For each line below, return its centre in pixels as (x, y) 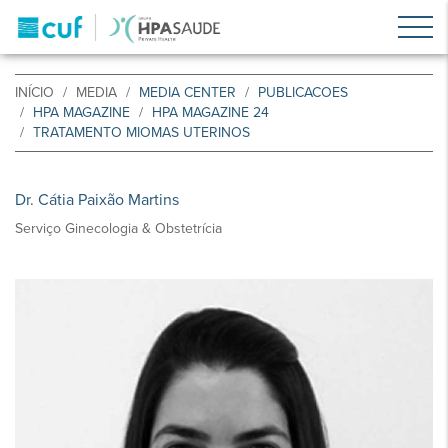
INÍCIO (34, 92)
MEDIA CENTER (187, 92)
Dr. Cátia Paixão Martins (97, 200)
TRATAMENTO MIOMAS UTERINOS (141, 132)
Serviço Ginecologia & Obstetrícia (118, 228)
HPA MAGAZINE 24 (210, 112)
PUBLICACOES (303, 92)
